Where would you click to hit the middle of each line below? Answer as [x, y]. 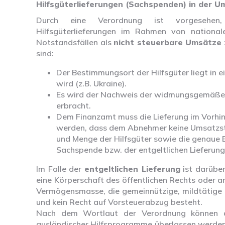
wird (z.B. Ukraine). [91, 84]
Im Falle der [60, 169]
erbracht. [74, 106]
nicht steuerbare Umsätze [168, 42]
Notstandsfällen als [75, 42]
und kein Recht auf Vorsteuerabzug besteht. [119, 202]
